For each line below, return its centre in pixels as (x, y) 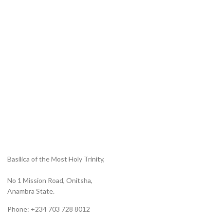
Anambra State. (31, 191)
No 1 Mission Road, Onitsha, (50, 180)
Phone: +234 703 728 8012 (49, 209)
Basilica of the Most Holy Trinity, (56, 159)
